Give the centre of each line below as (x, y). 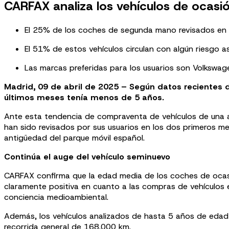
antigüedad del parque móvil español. (74, 138)
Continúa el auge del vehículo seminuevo (87, 156)
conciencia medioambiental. (56, 197)
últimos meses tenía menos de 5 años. (84, 97)
